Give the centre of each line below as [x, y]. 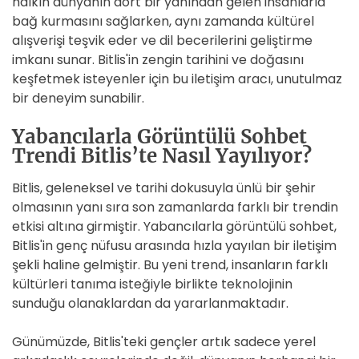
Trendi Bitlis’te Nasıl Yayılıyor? [162, 156]
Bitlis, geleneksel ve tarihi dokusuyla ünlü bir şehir [164, 188]
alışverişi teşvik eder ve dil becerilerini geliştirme [162, 40]
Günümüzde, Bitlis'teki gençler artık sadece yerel [164, 342]
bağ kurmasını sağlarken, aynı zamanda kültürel [163, 21]
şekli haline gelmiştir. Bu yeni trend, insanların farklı [170, 265]
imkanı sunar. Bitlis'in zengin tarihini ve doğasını [158, 60]
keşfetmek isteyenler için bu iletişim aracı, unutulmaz [177, 79]
